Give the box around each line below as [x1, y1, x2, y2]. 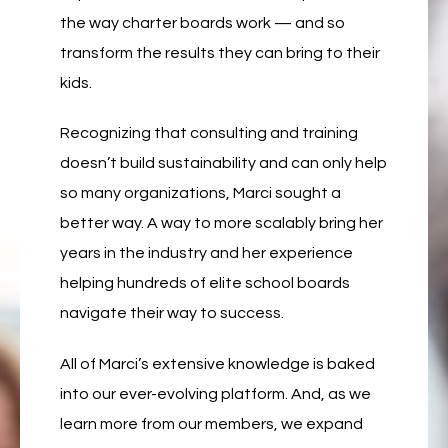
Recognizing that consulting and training [60, 125, 358, 142]
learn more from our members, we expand [60, 416, 363, 433]
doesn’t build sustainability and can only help [60, 155, 387, 172]
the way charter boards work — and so [60, 14, 345, 31]
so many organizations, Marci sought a [60, 185, 341, 202]
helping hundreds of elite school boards [60, 275, 350, 292]
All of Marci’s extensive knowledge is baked [60, 356, 375, 373]
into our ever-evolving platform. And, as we [60, 386, 371, 403]
